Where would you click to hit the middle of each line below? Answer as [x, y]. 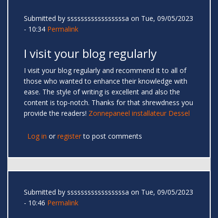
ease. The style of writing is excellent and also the [102, 92]
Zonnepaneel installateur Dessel [139, 113]
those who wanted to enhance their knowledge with [106, 81]
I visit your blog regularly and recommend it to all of [105, 71]
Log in [37, 136]
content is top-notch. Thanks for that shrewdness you [109, 103]
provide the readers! [56, 113]
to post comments [112, 136]
